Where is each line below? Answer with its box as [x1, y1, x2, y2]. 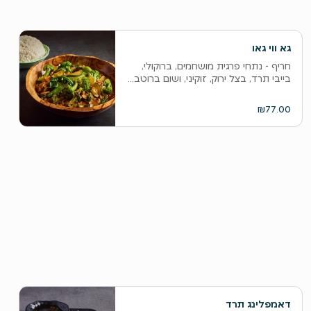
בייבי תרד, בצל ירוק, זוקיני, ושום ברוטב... [127, 72, 291, 85]
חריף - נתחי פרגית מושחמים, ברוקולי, [141, 60, 291, 72]
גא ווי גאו [251, 42, 291, 54]
